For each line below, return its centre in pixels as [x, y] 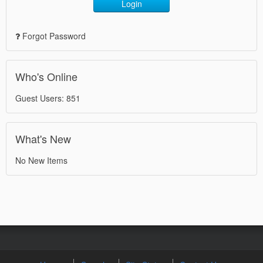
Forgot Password [54, 36]
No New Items [41, 160]
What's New [43, 138]
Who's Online [46, 76]
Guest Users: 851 [48, 98]
